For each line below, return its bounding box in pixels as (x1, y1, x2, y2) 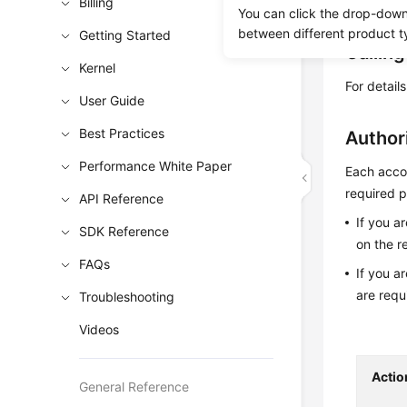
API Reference (79, 191, 164, 206)
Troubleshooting (79, 289, 175, 304)
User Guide (79, 93, 145, 108)
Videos (79, 322, 120, 337)
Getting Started (79, 27, 172, 43)
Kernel (79, 60, 116, 75)
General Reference (79, 379, 190, 394)
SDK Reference (79, 223, 170, 239)
